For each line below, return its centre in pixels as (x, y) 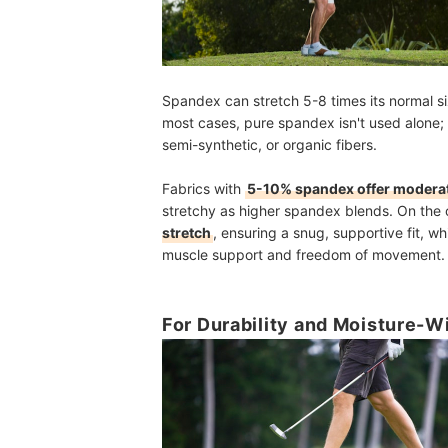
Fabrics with (203, 189)
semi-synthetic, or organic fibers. (269, 145)
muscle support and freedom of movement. (303, 255)
